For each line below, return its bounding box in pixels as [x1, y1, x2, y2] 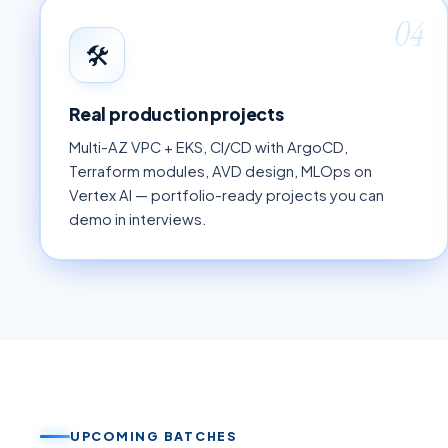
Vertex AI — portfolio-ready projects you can [69, 186, 384, 205]
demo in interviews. [69, 210, 207, 229]
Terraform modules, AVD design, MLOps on [69, 162, 372, 181]
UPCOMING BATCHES [70, 428, 237, 445]
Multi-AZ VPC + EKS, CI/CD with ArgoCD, [69, 138, 348, 157]
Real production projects [69, 102, 284, 125]
